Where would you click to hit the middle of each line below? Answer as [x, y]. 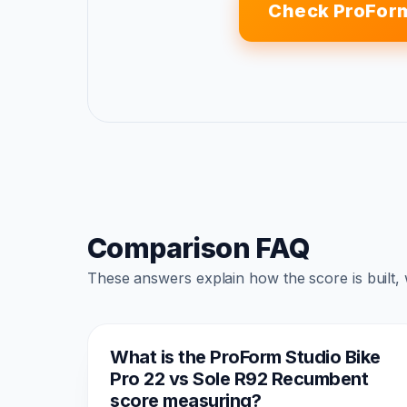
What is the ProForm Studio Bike [245, 357]
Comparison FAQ [199, 248]
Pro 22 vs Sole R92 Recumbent [239, 378]
